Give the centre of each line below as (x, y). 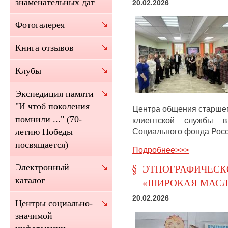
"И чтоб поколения (52, 106)
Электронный (42, 167)
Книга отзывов (45, 48)
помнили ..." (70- (49, 119)
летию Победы (44, 132)
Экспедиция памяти (54, 94)
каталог (30, 180)
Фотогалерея (40, 25)
